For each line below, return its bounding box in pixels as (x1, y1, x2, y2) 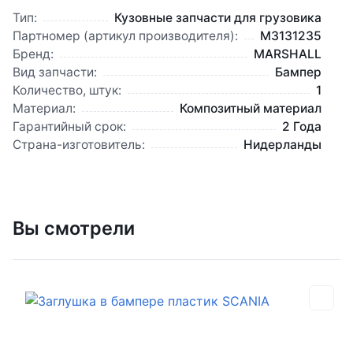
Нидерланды (243, 137, 321, 152)
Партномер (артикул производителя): (13, 28, 238, 43)
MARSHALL (254, 46, 321, 61)
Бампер (275, 65, 321, 80)
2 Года (282, 119, 321, 134)
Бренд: (13, 46, 54, 61)
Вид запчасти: (13, 65, 97, 80)
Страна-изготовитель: (13, 137, 145, 152)
